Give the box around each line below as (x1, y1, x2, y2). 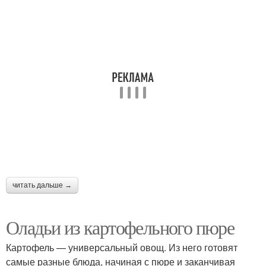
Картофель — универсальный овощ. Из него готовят (6, 240, 237, 255)
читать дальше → (12, 181, 72, 190)
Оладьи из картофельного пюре (6, 214, 235, 240)
